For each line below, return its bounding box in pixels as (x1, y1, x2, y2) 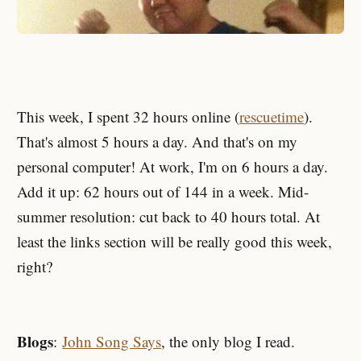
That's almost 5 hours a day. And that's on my (17, 131, 298, 152)
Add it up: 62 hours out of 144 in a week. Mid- (17, 181, 309, 202)
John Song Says (62, 331, 162, 352)
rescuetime (239, 106, 305, 127)
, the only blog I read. (161, 331, 296, 352)
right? (17, 256, 53, 277)
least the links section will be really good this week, (17, 231, 333, 252)
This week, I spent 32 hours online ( (17, 106, 240, 127)
